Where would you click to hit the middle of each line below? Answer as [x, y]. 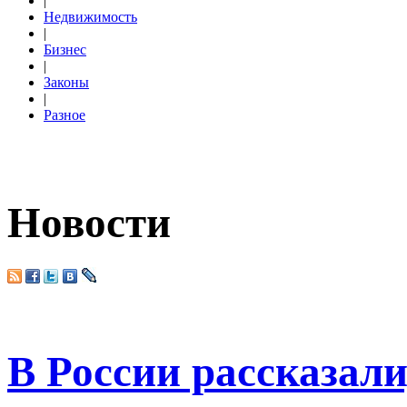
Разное [65, 115]
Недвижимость [90, 17]
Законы [66, 82]
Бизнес [65, 50]
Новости [89, 223]
